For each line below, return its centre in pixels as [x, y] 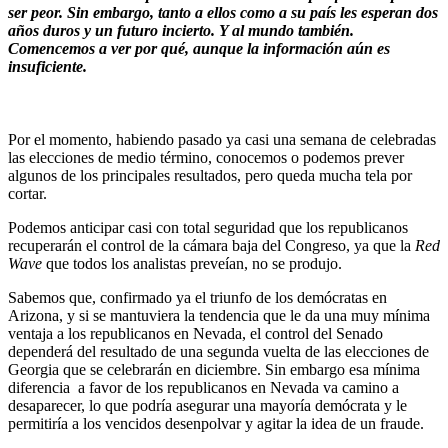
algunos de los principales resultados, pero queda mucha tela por [210, 176]
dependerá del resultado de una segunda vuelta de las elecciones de [218, 352]
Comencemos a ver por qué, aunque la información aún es [199, 49]
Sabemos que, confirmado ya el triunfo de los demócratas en [197, 298]
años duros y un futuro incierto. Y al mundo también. [181, 31]
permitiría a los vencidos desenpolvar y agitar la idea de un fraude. [216, 424]
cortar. [27, 194]
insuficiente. [47, 67]
